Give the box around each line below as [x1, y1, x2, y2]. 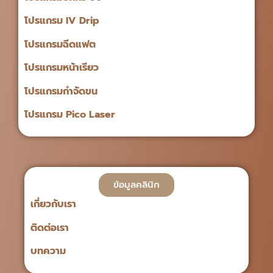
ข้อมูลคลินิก [113, 178, 160, 192]
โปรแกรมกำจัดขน [24, 83, 97, 99]
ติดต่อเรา [30, 220, 69, 235]
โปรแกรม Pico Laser [24, 107, 115, 122]
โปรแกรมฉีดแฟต [24, 37, 96, 52]
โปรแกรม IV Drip [24, 13, 99, 29]
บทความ [30, 244, 66, 259]
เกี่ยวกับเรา [30, 197, 76, 212]
